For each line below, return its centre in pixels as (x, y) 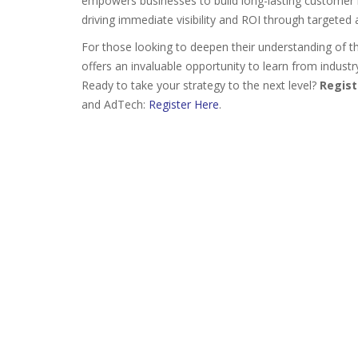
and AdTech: (113, 104)
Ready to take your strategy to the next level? (201, 85)
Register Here (184, 104)
